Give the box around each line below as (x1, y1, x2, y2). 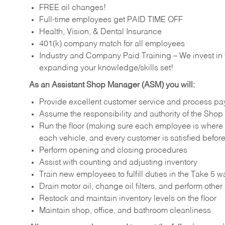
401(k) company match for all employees (39, 40, 185, 49)
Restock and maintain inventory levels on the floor (39, 194, 216, 203)
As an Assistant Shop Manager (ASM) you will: (29, 81, 195, 90)
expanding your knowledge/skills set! (39, 64, 175, 73)
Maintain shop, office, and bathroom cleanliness (39, 206, 211, 215)
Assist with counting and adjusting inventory (39, 158, 197, 167)
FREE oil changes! (39, 4, 108, 13)
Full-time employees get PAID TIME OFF (39, 16, 183, 25)
